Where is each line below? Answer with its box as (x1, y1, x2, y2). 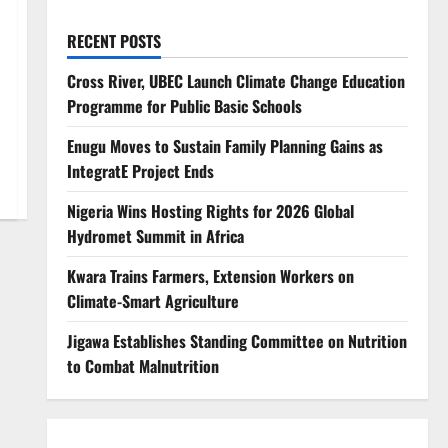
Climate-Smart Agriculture (66, 289, 243, 314)
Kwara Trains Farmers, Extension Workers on (66, 264, 354, 289)
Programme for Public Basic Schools (66, 94, 302, 119)
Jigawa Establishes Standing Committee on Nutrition (66, 329, 407, 354)
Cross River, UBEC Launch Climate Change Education (66, 69, 405, 94)
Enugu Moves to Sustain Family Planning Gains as (66, 134, 383, 159)
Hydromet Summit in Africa (66, 224, 244, 249)
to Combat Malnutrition (66, 354, 219, 379)
